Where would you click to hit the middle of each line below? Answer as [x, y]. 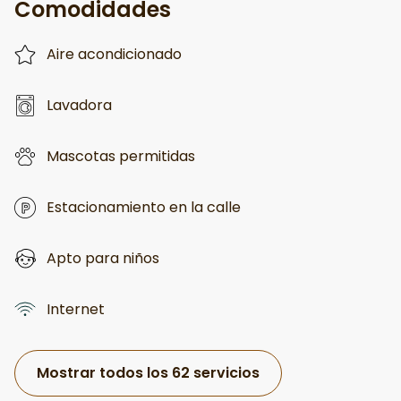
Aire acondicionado [114, 54]
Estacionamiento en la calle [144, 207]
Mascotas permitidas [121, 156]
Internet [76, 309]
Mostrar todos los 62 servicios [148, 372]
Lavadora [79, 105]
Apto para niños [103, 258]
